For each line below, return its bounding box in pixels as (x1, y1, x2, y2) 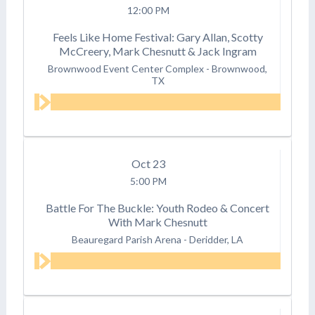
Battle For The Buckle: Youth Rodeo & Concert (46, 200, 270, 214)
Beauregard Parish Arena (72, 233, 182, 245)
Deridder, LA (189, 233, 244, 245)
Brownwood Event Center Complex (48, 62, 205, 75)
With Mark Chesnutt (108, 214, 207, 229)
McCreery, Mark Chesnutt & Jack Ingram (58, 44, 257, 58)
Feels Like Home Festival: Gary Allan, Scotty (52, 30, 263, 44)
